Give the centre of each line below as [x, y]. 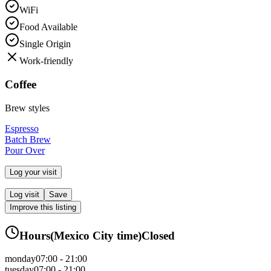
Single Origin [45, 44]
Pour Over [25, 150]
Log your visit [33, 172]
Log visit [24, 194]
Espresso [22, 128]
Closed [158, 235]
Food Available [48, 27]
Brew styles [27, 108]
